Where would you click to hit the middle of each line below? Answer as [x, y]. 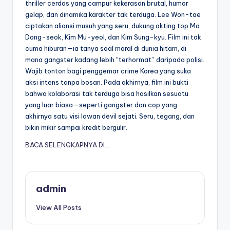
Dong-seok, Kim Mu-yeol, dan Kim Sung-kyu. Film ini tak [113, 37]
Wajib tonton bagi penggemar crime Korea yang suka [108, 71]
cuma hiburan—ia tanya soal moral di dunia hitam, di [106, 49]
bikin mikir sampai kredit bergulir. [76, 128]
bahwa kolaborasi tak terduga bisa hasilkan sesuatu [107, 94]
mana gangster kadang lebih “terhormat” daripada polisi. [115, 60]
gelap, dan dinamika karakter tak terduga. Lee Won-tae [113, 15]
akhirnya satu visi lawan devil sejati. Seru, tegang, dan [110, 116]
